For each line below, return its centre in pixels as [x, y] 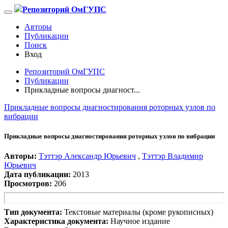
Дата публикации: [37, 175]
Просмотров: [28, 184]
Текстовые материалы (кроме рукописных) [139, 212]
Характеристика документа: [56, 221]
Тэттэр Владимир [173, 156]
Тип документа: [33, 212]
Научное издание [139, 221]
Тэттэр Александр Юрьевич [87, 156]
